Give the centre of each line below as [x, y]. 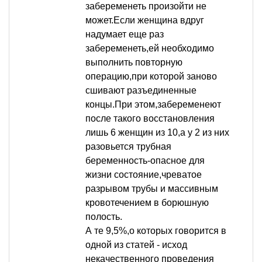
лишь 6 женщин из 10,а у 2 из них [157, 133]
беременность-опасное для [145, 161]
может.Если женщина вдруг [145, 20]
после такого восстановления [150, 119]
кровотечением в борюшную [147, 203]
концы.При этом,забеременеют [153, 105]
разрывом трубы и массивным [152, 189]
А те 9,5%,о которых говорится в [156, 231]
